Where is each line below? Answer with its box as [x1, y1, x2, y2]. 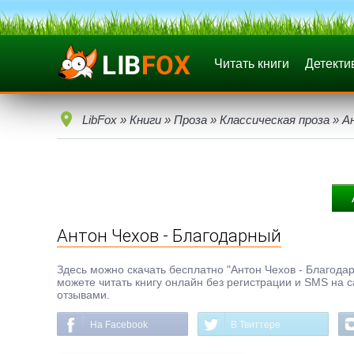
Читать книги [214, 57, 289, 70]
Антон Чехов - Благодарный [57, 226, 281, 246]
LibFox [82, 113, 117, 126]
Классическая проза [220, 113, 330, 126]
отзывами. [57, 288, 110, 301]
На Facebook [90, 319, 148, 330]
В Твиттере [231, 319, 281, 330]
